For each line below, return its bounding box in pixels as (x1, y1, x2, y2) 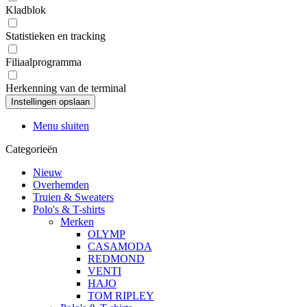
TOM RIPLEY (88, 290, 154, 302)
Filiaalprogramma (5, 56, 82, 68)
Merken (60, 216, 94, 228)
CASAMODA (88, 241, 152, 252)
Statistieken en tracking (5, 30, 106, 42)
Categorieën (5, 143, 58, 155)
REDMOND (88, 253, 145, 265)
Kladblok (5, 4, 46, 16)
